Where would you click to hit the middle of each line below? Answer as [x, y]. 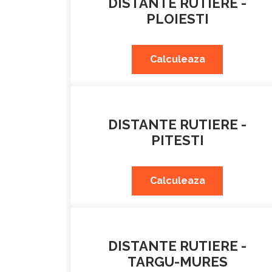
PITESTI [177, 140]
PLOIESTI [177, 19]
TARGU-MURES [177, 262]
